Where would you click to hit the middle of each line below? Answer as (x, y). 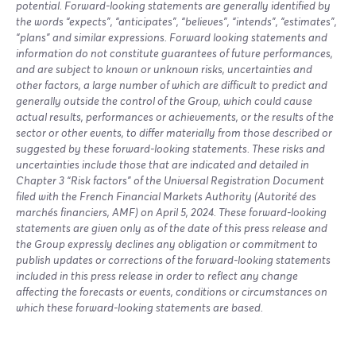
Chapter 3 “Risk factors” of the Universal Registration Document (170, 181)
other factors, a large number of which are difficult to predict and (172, 85)
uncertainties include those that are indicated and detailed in (163, 165)
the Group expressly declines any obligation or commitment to (167, 244)
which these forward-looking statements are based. (139, 308)
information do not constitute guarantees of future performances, (174, 54)
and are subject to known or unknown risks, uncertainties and (164, 70)
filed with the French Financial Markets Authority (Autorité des (166, 197)
